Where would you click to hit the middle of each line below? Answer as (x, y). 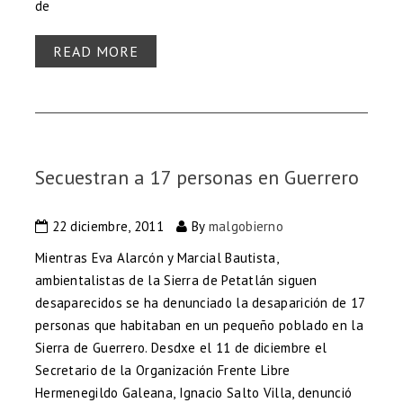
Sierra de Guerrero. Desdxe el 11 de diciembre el (181, 348)
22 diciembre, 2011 (106, 227)
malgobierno (246, 227)
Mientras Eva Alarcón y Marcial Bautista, (156, 258)
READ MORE (95, 52)
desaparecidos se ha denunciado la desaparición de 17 (200, 303)
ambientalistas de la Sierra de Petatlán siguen (176, 281)
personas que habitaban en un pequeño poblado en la (199, 326)
